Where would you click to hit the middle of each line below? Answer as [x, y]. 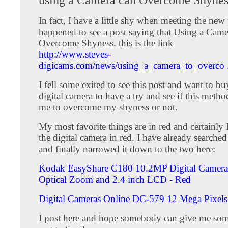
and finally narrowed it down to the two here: [127, 149]
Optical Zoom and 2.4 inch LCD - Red [115, 179]
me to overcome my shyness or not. [108, 107]
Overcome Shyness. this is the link [106, 43]
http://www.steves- [75, 54]
